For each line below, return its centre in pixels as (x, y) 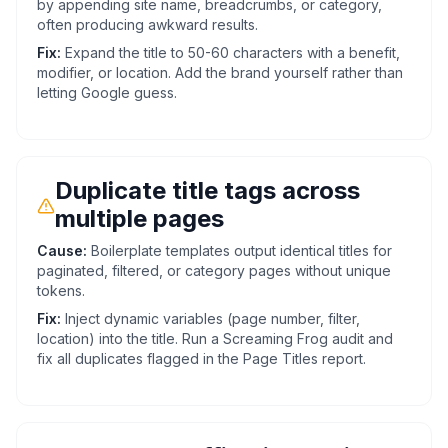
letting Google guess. (107, 92)
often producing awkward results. (147, 24)
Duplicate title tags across (207, 190)
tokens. (61, 290)
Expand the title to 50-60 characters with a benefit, (232, 52)
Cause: (62, 250)
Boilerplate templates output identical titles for (241, 250)
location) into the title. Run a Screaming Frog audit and (215, 338)
